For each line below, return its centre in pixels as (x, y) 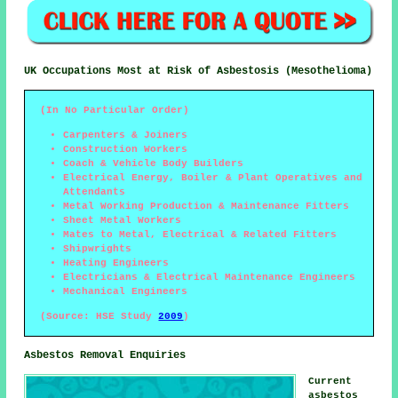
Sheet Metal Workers (123, 220)
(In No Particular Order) (109, 110)
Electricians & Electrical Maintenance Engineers (210, 277)
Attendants (95, 191)
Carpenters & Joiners (126, 135)
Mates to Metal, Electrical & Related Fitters (200, 234)
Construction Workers (126, 149)
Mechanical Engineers (126, 291)
